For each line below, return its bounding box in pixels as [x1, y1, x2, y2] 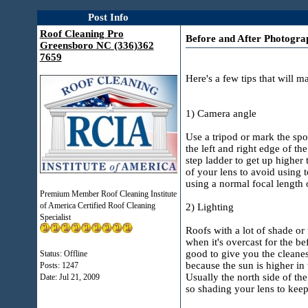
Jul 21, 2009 [58, 272, 100, 282]
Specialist [39, 212, 71, 222]
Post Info [88, 12, 129, 23]
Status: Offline [39, 249, 87, 258]
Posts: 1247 [39, 261, 78, 270]
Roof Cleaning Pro [39, 28, 124, 39]
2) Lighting [185, 201, 234, 212]
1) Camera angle [185, 108, 256, 119]
